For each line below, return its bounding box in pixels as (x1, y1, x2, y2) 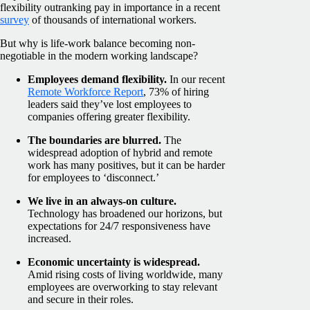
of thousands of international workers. (29, 14, 197, 26)
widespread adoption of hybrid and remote (28, 147, 212, 159)
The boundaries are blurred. (28, 134, 161, 147)
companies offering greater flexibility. (28, 111, 190, 123)
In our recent (170, 73, 225, 86)
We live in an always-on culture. (28, 195, 176, 208)
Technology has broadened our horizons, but (28, 208, 222, 220)
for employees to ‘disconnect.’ (28, 172, 159, 184)
